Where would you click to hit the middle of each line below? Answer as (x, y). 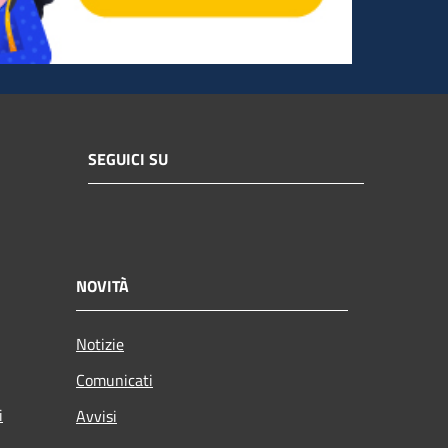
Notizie (100, 343)
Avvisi (96, 415)
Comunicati (114, 379)
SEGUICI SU (128, 159)
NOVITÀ (102, 285)
